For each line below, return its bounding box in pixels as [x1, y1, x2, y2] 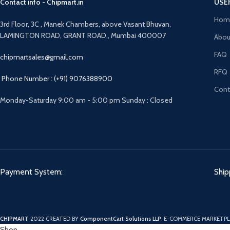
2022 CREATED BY [30, 215, 80, 223]
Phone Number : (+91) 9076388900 [2, 74, 112, 84]
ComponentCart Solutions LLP [80, 215, 161, 223]
